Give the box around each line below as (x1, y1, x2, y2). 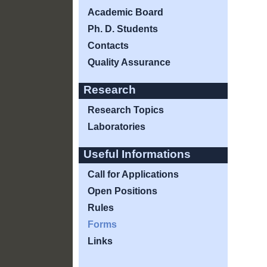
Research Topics (88, 105, 164, 115)
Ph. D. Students (88, 24, 158, 34)
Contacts (88, 41, 129, 51)
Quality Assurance (88, 57, 170, 67)
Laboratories (88, 122, 145, 132)
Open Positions (88, 186, 157, 196)
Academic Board (88, 7, 163, 17)
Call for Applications (88, 169, 179, 179)
